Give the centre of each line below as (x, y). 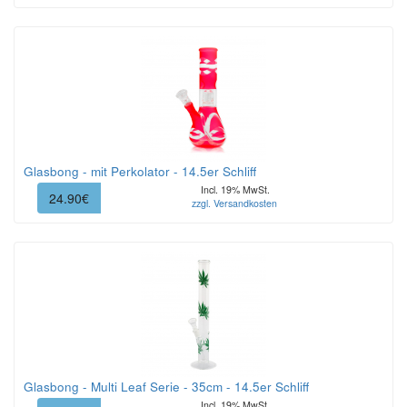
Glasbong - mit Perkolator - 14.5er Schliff (140, 171)
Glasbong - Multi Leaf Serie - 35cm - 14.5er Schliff (166, 387)
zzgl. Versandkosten (234, 203)
